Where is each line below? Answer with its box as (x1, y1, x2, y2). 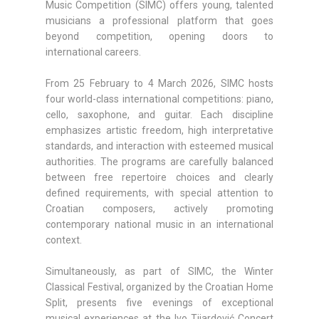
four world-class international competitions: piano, (46, 93, 273, 105)
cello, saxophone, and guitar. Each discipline (46, 109, 273, 121)
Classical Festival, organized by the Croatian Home (46, 281, 273, 293)
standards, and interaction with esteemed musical (46, 140, 273, 152)
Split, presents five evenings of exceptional (46, 297, 273, 309)
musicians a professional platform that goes (46, 15, 273, 27)
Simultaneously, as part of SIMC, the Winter (46, 266, 273, 278)
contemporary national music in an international (46, 219, 273, 231)
